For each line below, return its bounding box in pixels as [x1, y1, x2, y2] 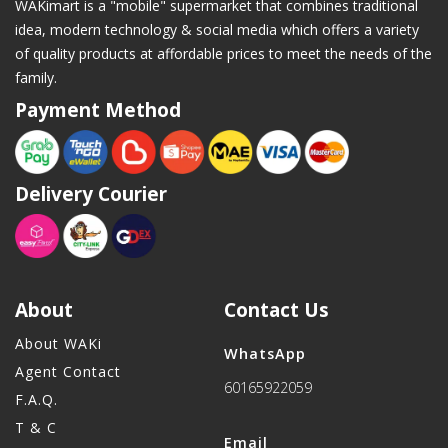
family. [15, 68, 57, 88]
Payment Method [15, 97, 181, 124]
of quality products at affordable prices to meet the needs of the [15, 44, 432, 64]
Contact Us [224, 297, 329, 324]
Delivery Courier [15, 181, 167, 208]
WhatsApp [224, 344, 306, 364]
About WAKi [15, 334, 102, 354]
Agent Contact [15, 362, 121, 382]
